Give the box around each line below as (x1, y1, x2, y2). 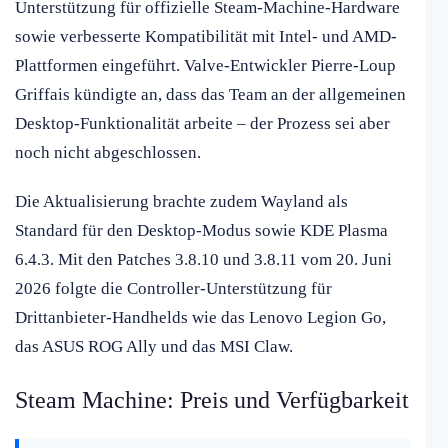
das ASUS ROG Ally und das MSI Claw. (15, 337, 293, 357)
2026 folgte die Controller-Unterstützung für (15, 279, 332, 299)
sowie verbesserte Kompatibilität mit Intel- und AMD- (15, 27, 397, 47)
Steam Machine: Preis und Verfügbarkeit (15, 387, 409, 414)
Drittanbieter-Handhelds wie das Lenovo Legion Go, (15, 308, 386, 328)
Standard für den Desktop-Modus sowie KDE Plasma (15, 221, 388, 241)
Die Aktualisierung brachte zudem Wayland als (15, 192, 348, 212)
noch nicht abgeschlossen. (15, 143, 201, 163)
